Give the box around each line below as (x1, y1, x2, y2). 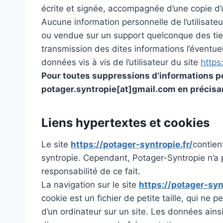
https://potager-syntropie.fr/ (71, 139, 193, 150)
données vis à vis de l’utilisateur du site (41, 57, 201, 68)
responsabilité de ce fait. (41, 166, 140, 177)
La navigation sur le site (41, 180, 139, 190)
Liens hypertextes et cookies (41, 115, 210, 130)
